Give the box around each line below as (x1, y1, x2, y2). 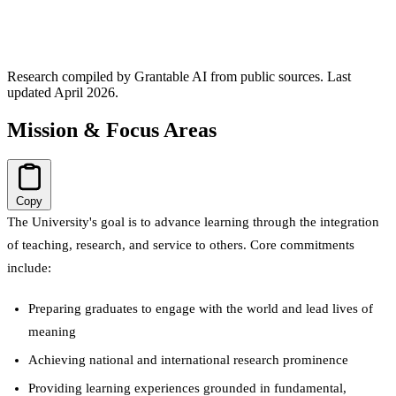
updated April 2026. (7, 84, 118, 100)
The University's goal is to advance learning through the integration (7, 215, 379, 230)
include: (7, 261, 51, 276)
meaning (28, 324, 76, 339)
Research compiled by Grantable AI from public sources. (7, 68, 327, 84)
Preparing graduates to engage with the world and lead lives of (28, 301, 373, 316)
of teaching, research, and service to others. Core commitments (7, 238, 354, 253)
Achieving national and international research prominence (28, 353, 348, 368)
